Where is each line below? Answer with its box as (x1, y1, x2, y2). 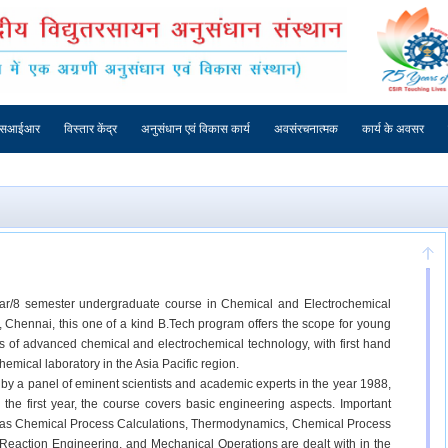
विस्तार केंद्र (64, 122, 117, 137)
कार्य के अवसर (362, 122, 424, 137)
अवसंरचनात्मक (274, 122, 338, 137)
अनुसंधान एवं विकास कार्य (141, 122, 250, 137)
